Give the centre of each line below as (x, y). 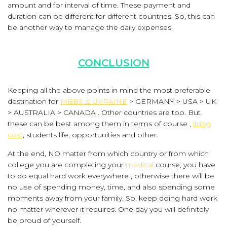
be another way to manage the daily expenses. (90, 27)
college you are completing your (67, 165)
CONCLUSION (113, 63)
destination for (34, 101)
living (202, 124)
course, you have (185, 165)
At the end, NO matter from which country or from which (108, 154)
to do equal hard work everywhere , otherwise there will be (111, 176)
